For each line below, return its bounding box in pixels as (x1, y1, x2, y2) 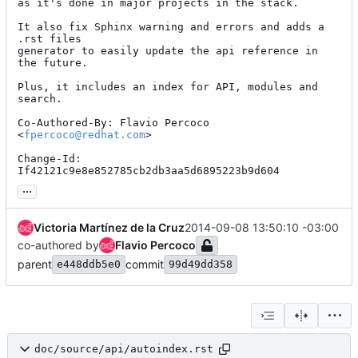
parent (18, 257, 52, 271)
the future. (18, 56, 88, 69)
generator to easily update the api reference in (18, 44, 318, 57)
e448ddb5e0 (57, 257, 121, 270)
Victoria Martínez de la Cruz (34, 220, 185, 234)
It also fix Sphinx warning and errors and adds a (18, 20, 324, 33)
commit (125, 257, 164, 271)
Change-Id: (18, 152, 82, 165)
